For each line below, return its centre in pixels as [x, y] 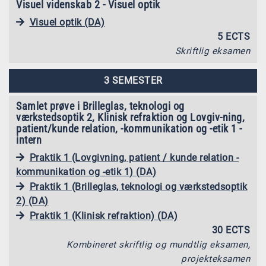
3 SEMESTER [133, 81]
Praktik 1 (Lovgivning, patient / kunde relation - [134, 158]
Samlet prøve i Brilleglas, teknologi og [100, 106]
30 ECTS [231, 230]
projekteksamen [216, 259]
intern [29, 140]
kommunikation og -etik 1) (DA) [86, 172]
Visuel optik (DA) [67, 23]
